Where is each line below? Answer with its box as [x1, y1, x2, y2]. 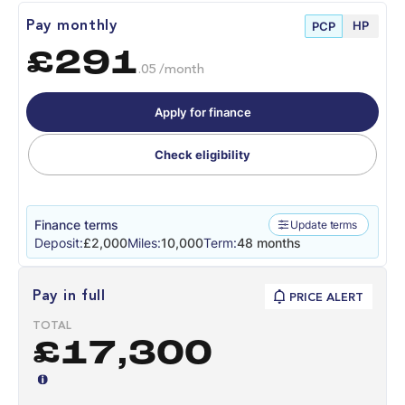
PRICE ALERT [289, 292, 363, 305]
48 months [237, 235, 301, 251]
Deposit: [34, 235, 83, 251]
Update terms [290, 217, 357, 231]
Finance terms [34, 217, 118, 233]
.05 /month [138, 63, 204, 78]
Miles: [127, 235, 161, 251]
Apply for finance [154, 105, 251, 120]
